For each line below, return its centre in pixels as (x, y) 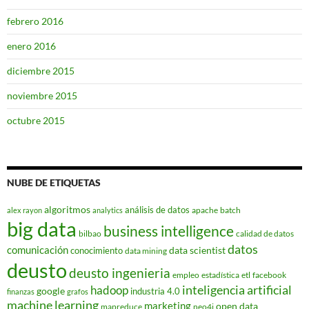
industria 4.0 (155, 291)
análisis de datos (157, 210)
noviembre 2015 (42, 96)
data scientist (197, 250)
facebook (269, 275)
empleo (186, 275)
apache (205, 210)
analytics (108, 210)
